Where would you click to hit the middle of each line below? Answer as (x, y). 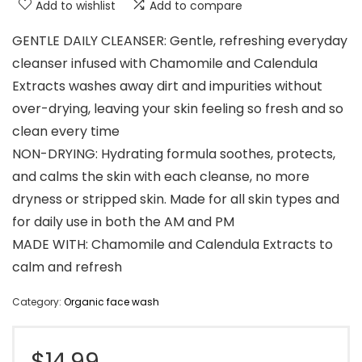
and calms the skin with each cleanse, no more (161, 176)
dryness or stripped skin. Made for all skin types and (176, 199)
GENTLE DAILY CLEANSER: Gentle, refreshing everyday (180, 40)
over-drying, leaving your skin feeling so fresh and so (178, 108)
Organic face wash (112, 301)
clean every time (66, 131)
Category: (38, 301)
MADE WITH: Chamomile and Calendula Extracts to (173, 244)
